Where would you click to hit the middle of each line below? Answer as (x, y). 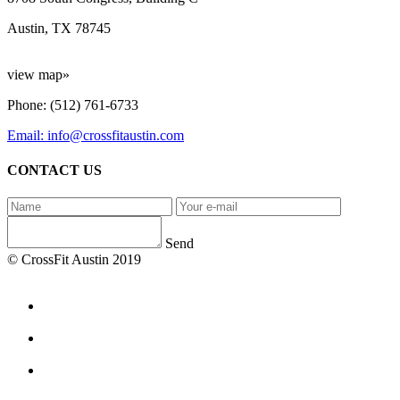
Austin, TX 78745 (59, 28)
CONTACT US (54, 171)
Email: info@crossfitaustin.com (96, 135)
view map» (38, 74)
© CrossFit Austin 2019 (74, 260)
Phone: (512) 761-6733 (73, 104)
